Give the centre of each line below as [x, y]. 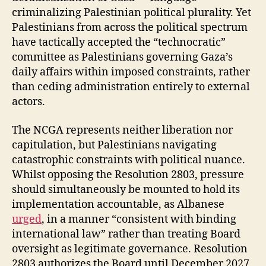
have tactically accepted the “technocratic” [119, 42]
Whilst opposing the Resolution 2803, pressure [128, 175]
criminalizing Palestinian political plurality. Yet [132, 13]
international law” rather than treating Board [126, 234]
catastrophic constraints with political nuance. [129, 160]
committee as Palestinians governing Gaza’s [122, 57]
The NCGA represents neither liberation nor [122, 130]
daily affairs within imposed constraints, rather [131, 72]
